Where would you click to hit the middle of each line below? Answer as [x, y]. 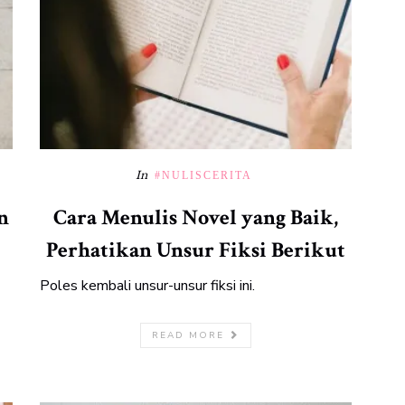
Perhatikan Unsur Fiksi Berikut [196, 250]
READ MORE [190, 335]
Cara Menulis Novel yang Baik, [196, 217]
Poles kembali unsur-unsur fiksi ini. [147, 286]
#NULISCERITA [203, 175]
